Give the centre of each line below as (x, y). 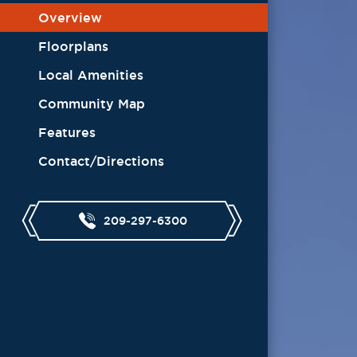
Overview (70, 18)
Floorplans (73, 47)
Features (67, 133)
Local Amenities (91, 75)
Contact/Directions (101, 161)
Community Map (92, 104)
